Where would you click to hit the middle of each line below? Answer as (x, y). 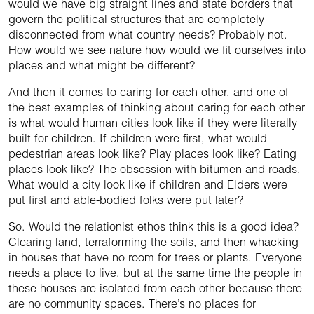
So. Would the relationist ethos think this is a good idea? (153, 227)
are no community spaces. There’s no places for (132, 304)
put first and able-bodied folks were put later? (126, 200)
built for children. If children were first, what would (138, 138)
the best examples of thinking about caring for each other (157, 108)
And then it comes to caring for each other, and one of (149, 92)
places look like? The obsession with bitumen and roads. (155, 169)
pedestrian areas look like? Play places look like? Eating (152, 154)
